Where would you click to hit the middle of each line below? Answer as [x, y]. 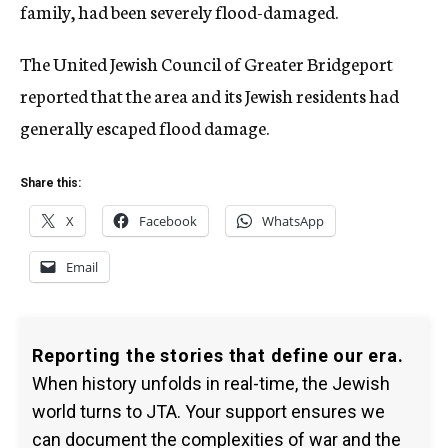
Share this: [50, 183]
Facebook [168, 221]
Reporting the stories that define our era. [218, 355]
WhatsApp [293, 221]
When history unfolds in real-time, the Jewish [211, 383]
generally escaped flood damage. [144, 127]
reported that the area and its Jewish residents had [209, 95]
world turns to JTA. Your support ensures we [208, 411]
